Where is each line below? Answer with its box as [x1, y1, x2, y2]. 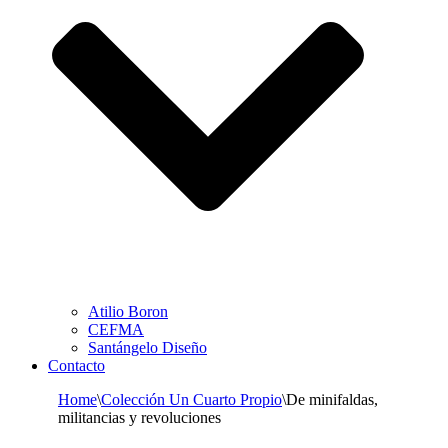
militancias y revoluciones [58, 409, 221, 427]
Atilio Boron [88, 303, 168, 321]
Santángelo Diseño [88, 339, 207, 357]
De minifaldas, [286, 391, 378, 409]
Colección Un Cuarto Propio [101, 391, 282, 409]
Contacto [48, 357, 105, 375]
